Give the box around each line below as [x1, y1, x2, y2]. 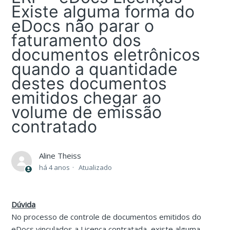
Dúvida [11, 199, 36, 210]
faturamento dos [11, 30, 142, 50]
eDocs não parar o [11, 16, 155, 36]
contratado [11, 117, 98, 137]
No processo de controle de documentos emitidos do [11, 212, 202, 222]
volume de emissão [11, 102, 162, 122]
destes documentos [11, 73, 167, 93]
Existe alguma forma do [11, 2, 195, 22]
